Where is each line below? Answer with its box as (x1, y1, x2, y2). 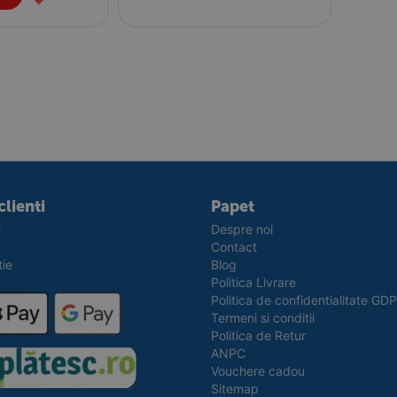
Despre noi (210, 222, 273, 237)
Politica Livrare (210, 275, 296, 290)
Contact (210, 239, 257, 254)
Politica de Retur (210, 328, 306, 343)
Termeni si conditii (210, 310, 315, 325)
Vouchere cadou (210, 363, 305, 378)
